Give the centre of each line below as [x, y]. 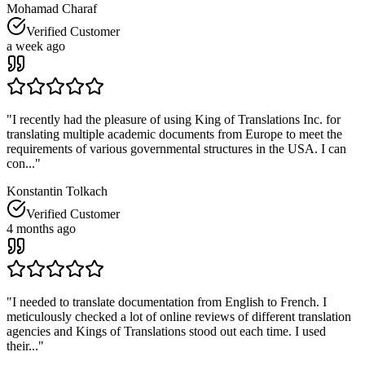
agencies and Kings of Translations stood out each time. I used [166, 331]
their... [22, 345]
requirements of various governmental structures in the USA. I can [176, 148]
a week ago [36, 46]
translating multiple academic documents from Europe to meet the [174, 134]
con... [21, 163]
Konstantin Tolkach [57, 191]
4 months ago [41, 228]
